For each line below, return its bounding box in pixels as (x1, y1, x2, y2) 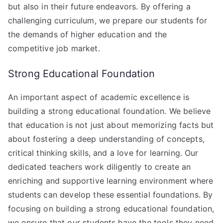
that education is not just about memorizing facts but (8, 119, 214, 130)
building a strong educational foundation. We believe (8, 106, 211, 116)
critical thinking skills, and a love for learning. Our (8, 147, 199, 158)
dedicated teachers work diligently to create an (8, 161, 191, 172)
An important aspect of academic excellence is (8, 92, 190, 102)
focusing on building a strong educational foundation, (8, 203, 215, 214)
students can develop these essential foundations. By (8, 189, 213, 200)
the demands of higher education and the (8, 29, 167, 39)
